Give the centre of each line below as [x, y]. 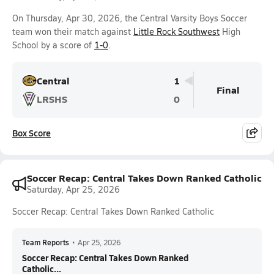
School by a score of [53, 45]
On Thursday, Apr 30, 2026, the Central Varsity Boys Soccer [130, 18]
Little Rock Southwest [176, 31]
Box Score [31, 133]
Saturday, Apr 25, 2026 [73, 189]
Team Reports [46, 242]
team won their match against [73, 31]
